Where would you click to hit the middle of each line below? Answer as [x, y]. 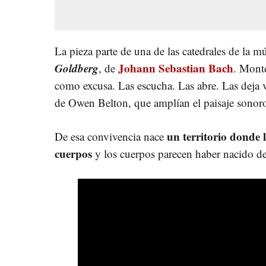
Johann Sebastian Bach [174, 68]
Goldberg [77, 68]
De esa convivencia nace [111, 136]
